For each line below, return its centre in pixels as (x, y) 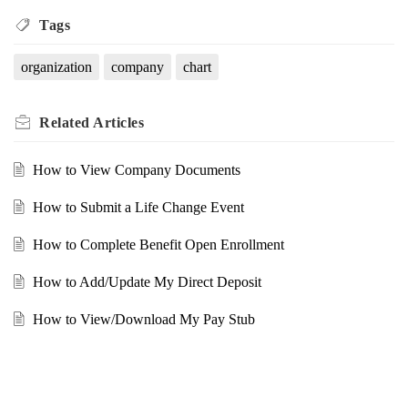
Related (66, 122)
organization (56, 66)
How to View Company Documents (136, 169)
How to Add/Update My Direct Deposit (147, 281)
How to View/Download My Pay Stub (143, 319)
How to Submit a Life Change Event (138, 207)
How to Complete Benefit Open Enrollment (158, 244)
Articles (118, 122)
